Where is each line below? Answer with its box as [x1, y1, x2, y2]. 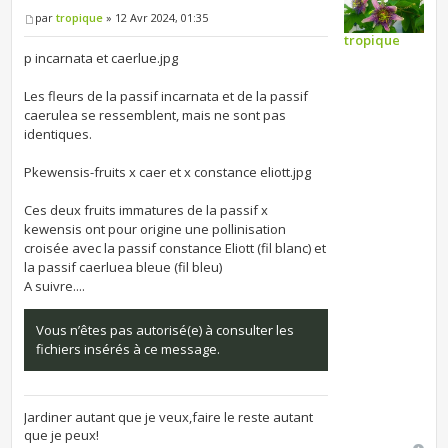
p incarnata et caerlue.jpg [24, 48, 179, 67]
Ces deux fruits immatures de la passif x [24, 200, 269, 219]
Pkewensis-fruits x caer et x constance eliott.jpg [24, 162, 312, 181]
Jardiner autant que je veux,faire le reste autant [24, 407, 314, 426]
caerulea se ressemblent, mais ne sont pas [24, 105, 287, 124]
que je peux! [24, 425, 100, 444]
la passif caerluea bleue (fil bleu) [24, 257, 223, 276]
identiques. [24, 124, 93, 143]
